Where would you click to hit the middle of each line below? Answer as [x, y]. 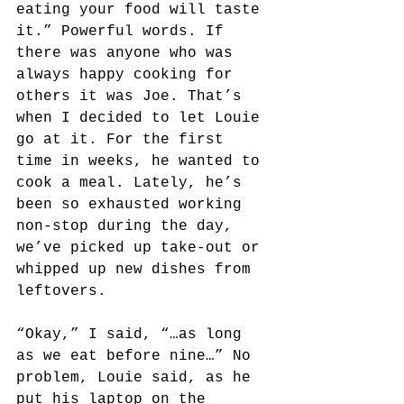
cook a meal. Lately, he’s [133, 183]
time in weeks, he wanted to [142, 161]
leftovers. [61, 291]
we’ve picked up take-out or [142, 248]
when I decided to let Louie [142, 118]
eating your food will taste [142, 10]
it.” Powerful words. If [124, 32]
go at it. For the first [124, 140]
